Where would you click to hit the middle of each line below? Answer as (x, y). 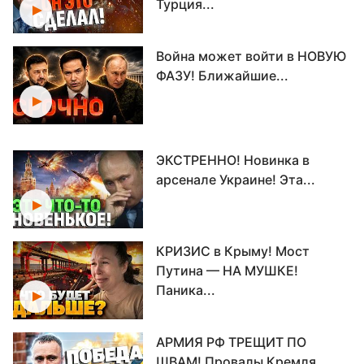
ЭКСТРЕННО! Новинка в (233, 160)
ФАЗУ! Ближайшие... (222, 76)
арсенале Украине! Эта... (236, 180)
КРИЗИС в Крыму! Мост (233, 251)
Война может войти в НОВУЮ (251, 56)
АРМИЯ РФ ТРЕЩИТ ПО (231, 342)
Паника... (186, 290)
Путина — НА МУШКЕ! (227, 271)
